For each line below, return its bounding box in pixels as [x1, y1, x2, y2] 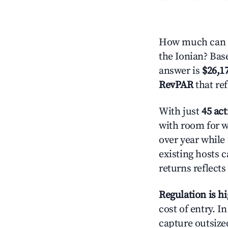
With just [159, 105, 202, 118]
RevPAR [159, 79, 193, 92]
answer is [159, 65, 202, 77]
